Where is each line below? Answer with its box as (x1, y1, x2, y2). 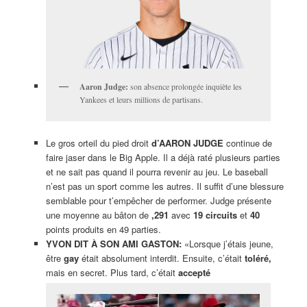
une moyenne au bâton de (45, 208, 151, 221)
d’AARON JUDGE (151, 136, 223, 149)
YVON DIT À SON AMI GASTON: (45, 236, 184, 250)
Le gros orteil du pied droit (45, 136, 151, 149)
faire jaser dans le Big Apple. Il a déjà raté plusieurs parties (45, 150, 280, 164)
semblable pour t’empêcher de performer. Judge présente (45, 193, 271, 207)
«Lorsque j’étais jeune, (184, 236, 273, 250)
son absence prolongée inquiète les (127, 81, 242, 93)
